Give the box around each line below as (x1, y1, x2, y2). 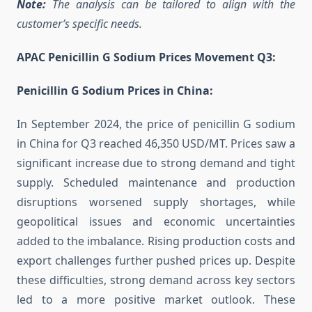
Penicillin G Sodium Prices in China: (17, 83, 213, 99)
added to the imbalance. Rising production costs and (17, 233, 295, 249)
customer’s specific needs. (17, 16, 142, 32)
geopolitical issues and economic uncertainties (17, 214, 295, 230)
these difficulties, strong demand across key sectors (17, 272, 295, 288)
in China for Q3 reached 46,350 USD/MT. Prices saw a (17, 136, 295, 152)
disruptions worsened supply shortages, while (17, 194, 295, 210)
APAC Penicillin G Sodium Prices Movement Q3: (17, 49, 276, 65)
